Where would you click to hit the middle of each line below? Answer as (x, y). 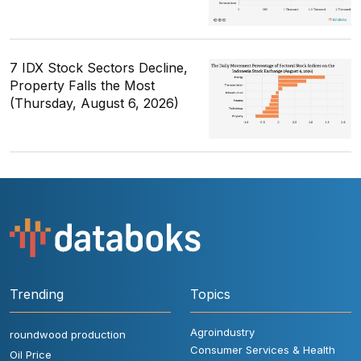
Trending (37, 294)
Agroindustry (222, 332)
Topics (210, 294)
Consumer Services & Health (263, 349)
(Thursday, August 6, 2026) (94, 104)
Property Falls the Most (82, 86)
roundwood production (68, 334)
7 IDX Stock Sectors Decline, (99, 68)
